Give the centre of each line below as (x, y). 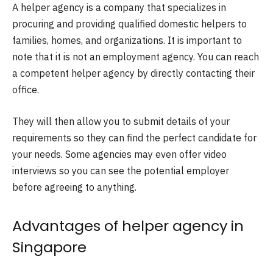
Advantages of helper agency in (128, 225)
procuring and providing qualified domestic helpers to (129, 24)
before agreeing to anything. (74, 187)
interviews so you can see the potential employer (121, 170)
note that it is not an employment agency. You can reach (136, 57)
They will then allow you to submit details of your (121, 121)
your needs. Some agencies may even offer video (119, 154)
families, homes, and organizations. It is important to (127, 40)
